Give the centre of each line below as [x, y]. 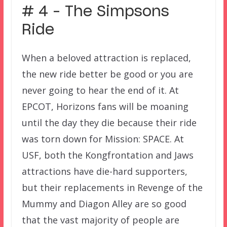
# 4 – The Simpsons [95, 12]
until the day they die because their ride [109, 123]
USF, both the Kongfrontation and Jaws [107, 155]
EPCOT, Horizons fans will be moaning [105, 107]
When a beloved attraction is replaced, [106, 58]
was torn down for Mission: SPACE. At [103, 139]
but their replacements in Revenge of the [112, 188]
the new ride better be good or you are [107, 74]
